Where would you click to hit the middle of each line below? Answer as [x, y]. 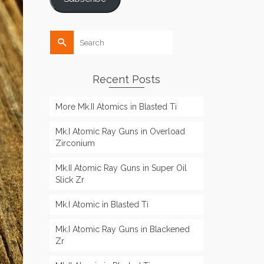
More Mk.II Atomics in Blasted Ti [116, 107]
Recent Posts [127, 79]
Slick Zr [70, 180]
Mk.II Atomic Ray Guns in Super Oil [121, 168]
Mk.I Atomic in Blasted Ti [102, 204]
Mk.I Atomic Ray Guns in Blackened [122, 229]
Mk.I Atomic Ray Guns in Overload [120, 131]
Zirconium [75, 143]
